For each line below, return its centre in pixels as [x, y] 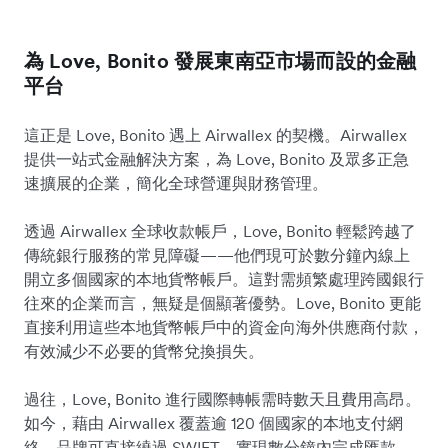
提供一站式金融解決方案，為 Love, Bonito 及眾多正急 [216, 158]
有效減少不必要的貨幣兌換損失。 [144, 350]
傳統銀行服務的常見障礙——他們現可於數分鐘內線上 [217, 254]
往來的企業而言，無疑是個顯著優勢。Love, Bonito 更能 [222, 302]
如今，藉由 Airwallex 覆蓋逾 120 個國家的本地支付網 [213, 422]
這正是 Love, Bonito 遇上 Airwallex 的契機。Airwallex [215, 134]
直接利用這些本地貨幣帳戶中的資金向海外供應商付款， [224, 326]
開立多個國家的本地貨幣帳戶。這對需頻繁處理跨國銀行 [224, 278]
